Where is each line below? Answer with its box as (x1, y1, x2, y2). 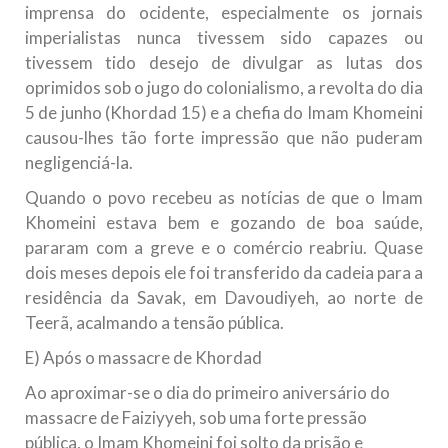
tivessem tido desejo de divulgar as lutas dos (25, 52, 423, 74)
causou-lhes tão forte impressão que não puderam (25, 127, 423, 149)
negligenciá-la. (25, 152, 133, 174)
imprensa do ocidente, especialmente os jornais (25, 2, 423, 24)
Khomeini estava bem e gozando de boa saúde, (25, 212, 423, 234)
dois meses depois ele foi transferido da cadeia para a (25, 262, 423, 284)
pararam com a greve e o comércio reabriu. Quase (25, 237, 423, 259)
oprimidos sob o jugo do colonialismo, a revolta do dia (25, 77, 423, 99)
